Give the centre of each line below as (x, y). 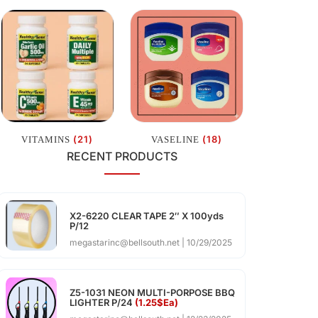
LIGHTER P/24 (102, 303)
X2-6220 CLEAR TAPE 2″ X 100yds (146, 215)
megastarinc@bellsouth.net (125, 242)
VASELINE (176, 140)
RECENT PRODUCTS (122, 156)
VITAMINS (47, 140)
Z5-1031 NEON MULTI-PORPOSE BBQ (152, 293)
